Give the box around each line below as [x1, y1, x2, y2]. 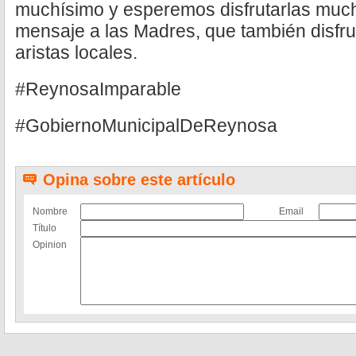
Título [33, 222, 56, 234]
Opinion [33, 239, 67, 250]
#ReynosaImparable [15, 79, 181, 99]
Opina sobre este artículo [43, 171, 235, 188]
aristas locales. [15, 42, 137, 63]
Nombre [33, 206, 68, 217]
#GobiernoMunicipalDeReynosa [15, 115, 277, 136]
